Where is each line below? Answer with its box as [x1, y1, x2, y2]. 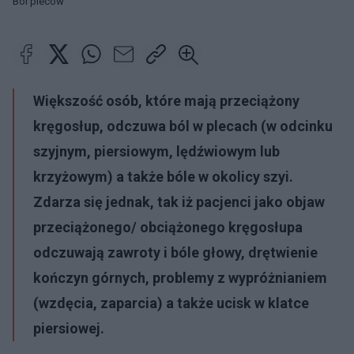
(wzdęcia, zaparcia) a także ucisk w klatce [33, 295, 309, 311]
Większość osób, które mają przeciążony [33, 92, 299, 109]
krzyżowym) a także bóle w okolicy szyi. [33, 168, 293, 185]
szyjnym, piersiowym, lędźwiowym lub [33, 143, 280, 160]
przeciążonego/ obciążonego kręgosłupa [33, 219, 303, 235]
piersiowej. [33, 320, 104, 337]
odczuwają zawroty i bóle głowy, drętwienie [33, 244, 318, 261]
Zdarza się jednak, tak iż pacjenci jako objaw [33, 194, 325, 210]
